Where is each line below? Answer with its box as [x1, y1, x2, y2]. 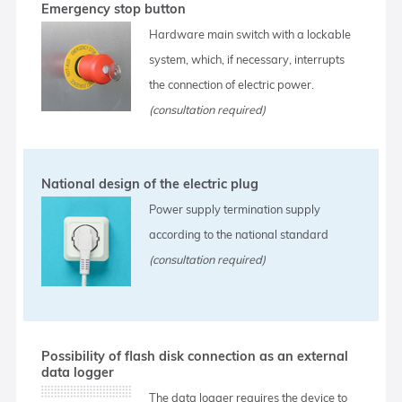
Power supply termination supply [149, 201, 321, 216]
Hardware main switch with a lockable [149, 26, 352, 41]
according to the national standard [149, 226, 329, 241]
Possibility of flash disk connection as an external [41, 347, 349, 364]
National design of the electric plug [41, 175, 259, 192]
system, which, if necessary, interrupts [149, 51, 345, 66]
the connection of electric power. [149, 76, 315, 92]
